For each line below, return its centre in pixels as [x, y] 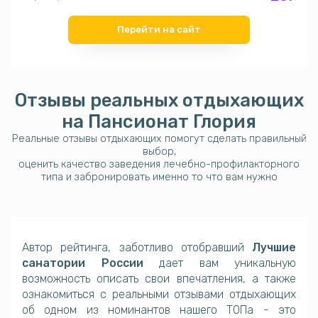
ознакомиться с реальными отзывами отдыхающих [159, 295]
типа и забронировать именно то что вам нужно [159, 177]
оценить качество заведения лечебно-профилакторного [159, 164]
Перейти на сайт [159, 30]
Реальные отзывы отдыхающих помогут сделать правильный [159, 139]
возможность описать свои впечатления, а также [159, 279]
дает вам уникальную [219, 263]
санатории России [83, 263]
